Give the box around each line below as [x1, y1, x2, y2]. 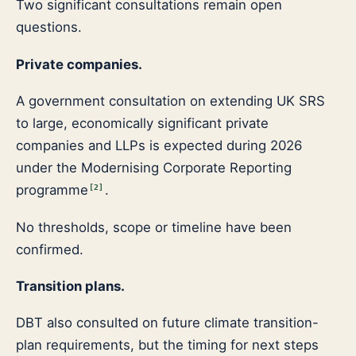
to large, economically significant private [16, 115, 269, 132]
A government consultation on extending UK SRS [16, 93, 325, 110]
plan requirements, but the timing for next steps [16, 337, 319, 354]
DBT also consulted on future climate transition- [16, 315, 319, 331]
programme [16, 182, 88, 199]
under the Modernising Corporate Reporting [16, 160, 292, 176]
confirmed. [16, 241, 83, 257]
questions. [16, 19, 82, 36]
